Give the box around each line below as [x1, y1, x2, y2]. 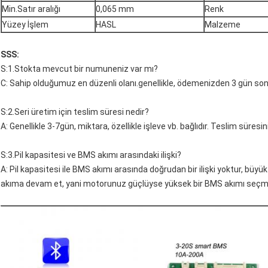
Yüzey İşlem [2, 20, 48, 30]
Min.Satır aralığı [2, 4, 60, 14]
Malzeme [205, 20, 240, 30]
